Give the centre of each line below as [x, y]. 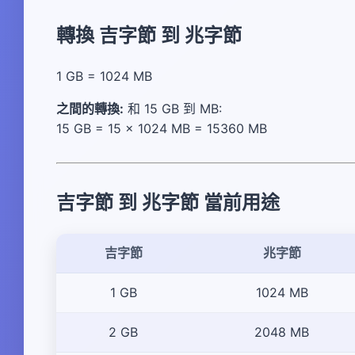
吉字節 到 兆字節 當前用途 [168, 203]
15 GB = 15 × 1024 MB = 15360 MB [162, 129]
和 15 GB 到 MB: [173, 109]
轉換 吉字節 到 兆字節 [149, 36]
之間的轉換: [90, 109]
